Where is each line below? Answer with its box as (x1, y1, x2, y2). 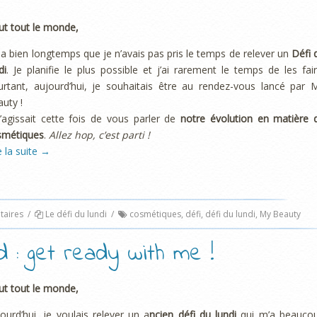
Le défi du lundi (45, 208, 107, 221)
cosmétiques (129, 208, 181, 221)
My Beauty (260, 208, 301, 221)
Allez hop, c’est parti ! (49, 128, 150, 142)
